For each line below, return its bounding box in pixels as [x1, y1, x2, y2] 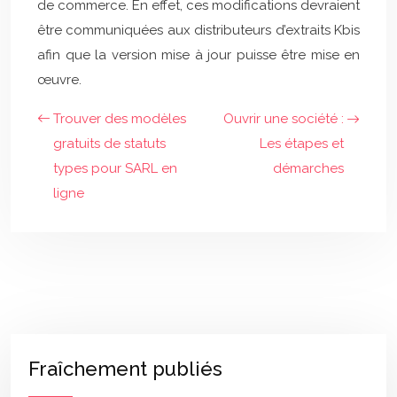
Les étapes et [260, 136, 344, 152]
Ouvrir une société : [223, 111, 344, 127]
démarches [273, 160, 344, 176]
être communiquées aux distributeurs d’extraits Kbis [37, 22, 360, 38]
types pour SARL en [53, 160, 177, 176]
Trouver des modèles [53, 111, 186, 127]
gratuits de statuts [53, 136, 166, 152]
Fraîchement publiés [28, 357, 222, 380]
